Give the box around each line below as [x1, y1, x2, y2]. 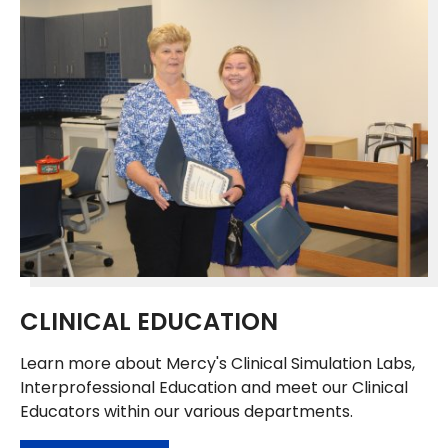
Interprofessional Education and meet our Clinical [20, 375, 408, 399]
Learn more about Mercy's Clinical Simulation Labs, [20, 351, 415, 375]
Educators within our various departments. [20, 399, 353, 423]
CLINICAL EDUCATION [20, 304, 278, 338]
